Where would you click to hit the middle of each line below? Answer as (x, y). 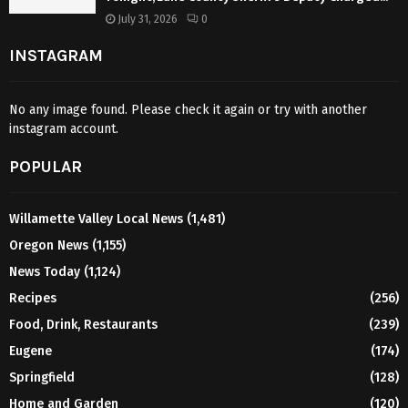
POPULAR (46, 166)
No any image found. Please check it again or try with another (188, 109)
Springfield (42, 377)
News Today (45, 271)
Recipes (33, 298)
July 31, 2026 (148, 19)
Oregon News (49, 245)
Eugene (31, 351)
